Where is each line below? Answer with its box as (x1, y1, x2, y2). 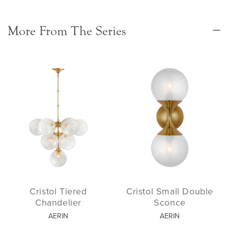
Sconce (154, 196, 186, 209)
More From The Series (8, 23, 126, 39)
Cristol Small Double (126, 185, 213, 198)
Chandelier (35, 196, 81, 209)
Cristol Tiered (30, 185, 87, 198)
